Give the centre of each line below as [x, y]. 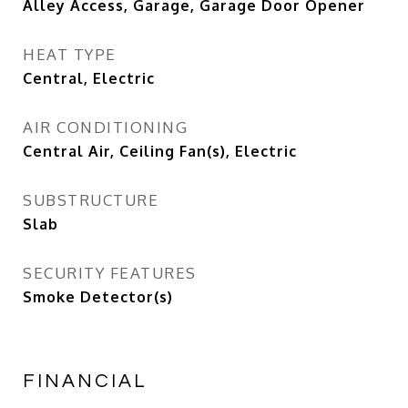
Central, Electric [89, 78]
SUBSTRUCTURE [91, 200]
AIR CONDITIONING [105, 127]
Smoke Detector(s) [98, 297]
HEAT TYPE [70, 54]
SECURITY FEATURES [110, 273]
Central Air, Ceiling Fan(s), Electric [160, 151]
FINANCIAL [85, 381]
